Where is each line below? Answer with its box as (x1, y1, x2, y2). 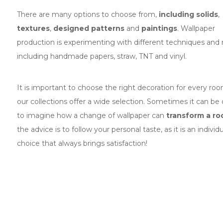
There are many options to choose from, (16, 10, 159, 19)
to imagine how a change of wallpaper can (16, 111, 166, 120)
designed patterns (53, 24, 124, 33)
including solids (158, 10, 218, 19)
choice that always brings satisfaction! (16, 139, 147, 148)
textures (16, 24, 50, 33)
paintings (141, 24, 177, 33)
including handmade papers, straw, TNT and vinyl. (16, 52, 187, 61)
